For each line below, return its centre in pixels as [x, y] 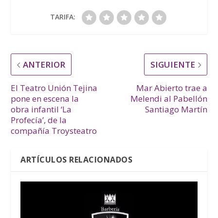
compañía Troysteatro [54, 131]
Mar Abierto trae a [172, 88]
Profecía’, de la [39, 120]
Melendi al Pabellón [169, 99]
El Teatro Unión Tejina [54, 88]
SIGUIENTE [173, 65]
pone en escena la [45, 99]
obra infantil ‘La [41, 109]
